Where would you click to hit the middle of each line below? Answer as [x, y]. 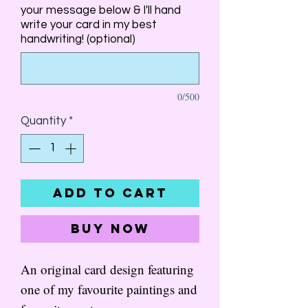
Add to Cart [110, 192]
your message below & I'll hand [101, 10]
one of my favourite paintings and [109, 289]
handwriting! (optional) [78, 39]
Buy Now [110, 228]
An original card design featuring [107, 269]
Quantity [43, 121]
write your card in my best [89, 25]
